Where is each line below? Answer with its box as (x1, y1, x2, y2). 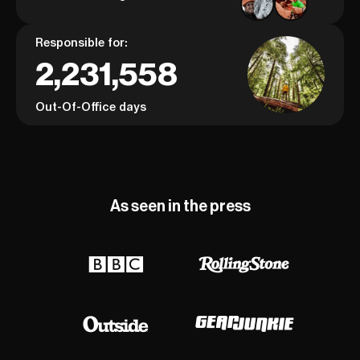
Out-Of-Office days (35, 100, 146, 115)
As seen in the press (109, 196, 251, 216)
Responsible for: (35, 35, 128, 51)
